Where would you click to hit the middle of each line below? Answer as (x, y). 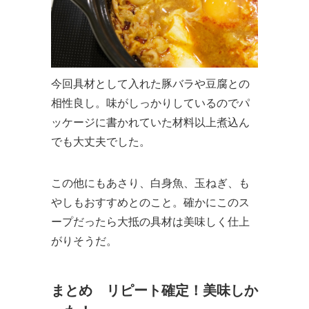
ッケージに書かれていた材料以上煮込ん (150, 122)
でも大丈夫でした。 (101, 141)
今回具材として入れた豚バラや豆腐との (150, 83)
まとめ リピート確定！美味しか (154, 290)
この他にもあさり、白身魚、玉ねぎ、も (150, 183)
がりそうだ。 (84, 241)
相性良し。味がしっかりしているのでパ (150, 103)
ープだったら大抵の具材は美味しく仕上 (150, 221)
